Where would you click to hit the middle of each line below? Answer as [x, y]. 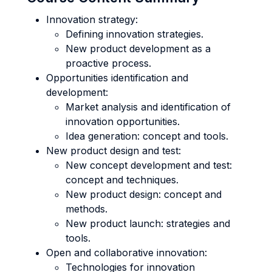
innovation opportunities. [123, 121]
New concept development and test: [149, 165]
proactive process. [108, 63]
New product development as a [138, 49]
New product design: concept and [144, 194]
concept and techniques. [122, 180]
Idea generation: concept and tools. [147, 136]
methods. [87, 209]
